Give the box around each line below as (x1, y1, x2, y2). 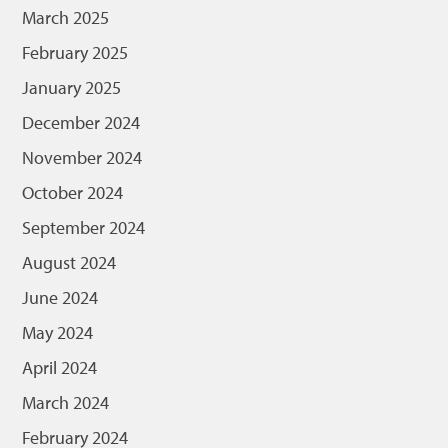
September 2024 (22, 216, 146, 239)
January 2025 (22, 76, 122, 99)
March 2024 (22, 391, 110, 414)
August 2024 (22, 251, 117, 274)
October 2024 (22, 181, 124, 204)
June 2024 (22, 286, 99, 309)
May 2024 (22, 321, 94, 344)
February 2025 (22, 41, 129, 64)
